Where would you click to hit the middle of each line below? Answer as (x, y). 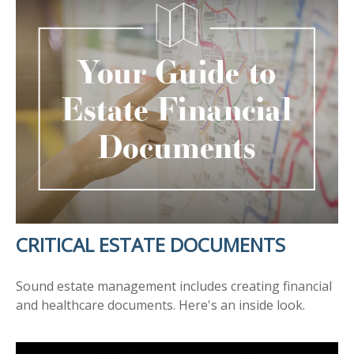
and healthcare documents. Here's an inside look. (160, 305)
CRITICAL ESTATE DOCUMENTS (151, 244)
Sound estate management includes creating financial (174, 286)
